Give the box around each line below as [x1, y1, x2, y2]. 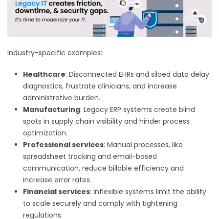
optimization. [23, 128, 67, 138]
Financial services [23, 187, 90, 197]
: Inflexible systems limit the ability [90, 187, 206, 197]
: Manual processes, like [104, 140, 183, 150]
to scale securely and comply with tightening [23, 198, 177, 209]
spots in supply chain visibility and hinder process [23, 116, 190, 127]
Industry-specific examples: [7, 48, 102, 58]
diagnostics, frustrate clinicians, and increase [23, 81, 177, 91]
